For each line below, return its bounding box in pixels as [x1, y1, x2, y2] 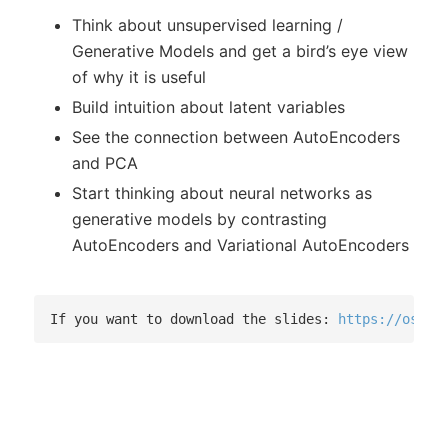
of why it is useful [72, 67, 206, 88]
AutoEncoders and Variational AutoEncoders [72, 235, 409, 256]
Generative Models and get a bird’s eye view [72, 41, 408, 62]
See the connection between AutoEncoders [72, 127, 400, 148]
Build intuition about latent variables [72, 97, 345, 118]
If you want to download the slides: [50, 311, 338, 328]
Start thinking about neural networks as [72, 183, 372, 204]
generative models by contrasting [72, 209, 327, 230]
